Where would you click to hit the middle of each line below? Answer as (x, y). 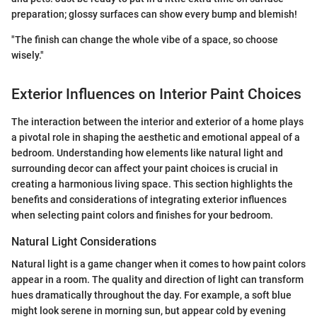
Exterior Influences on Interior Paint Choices (156, 94)
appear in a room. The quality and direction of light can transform (157, 279)
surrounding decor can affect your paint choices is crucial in (145, 168)
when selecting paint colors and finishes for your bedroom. (142, 215)
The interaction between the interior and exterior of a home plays (157, 121)
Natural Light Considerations (84, 241)
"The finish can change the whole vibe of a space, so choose (145, 40)
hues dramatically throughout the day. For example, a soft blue (151, 295)
